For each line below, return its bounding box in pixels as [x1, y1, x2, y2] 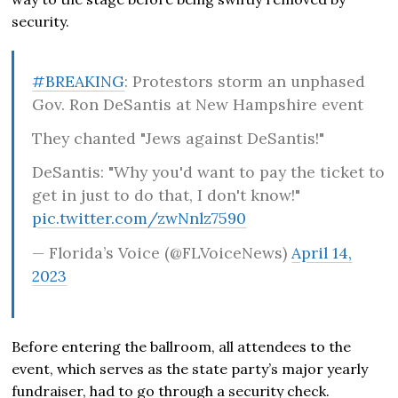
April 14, [291, 242, 353, 263]
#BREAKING [32, 70, 125, 92]
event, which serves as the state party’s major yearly [12, 359, 369, 378]
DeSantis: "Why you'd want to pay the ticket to [32, 162, 386, 183]
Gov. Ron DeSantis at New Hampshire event [32, 93, 364, 115]
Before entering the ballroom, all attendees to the [12, 337, 352, 355]
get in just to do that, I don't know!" [32, 185, 301, 206]
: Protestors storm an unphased [124, 70, 366, 92]
